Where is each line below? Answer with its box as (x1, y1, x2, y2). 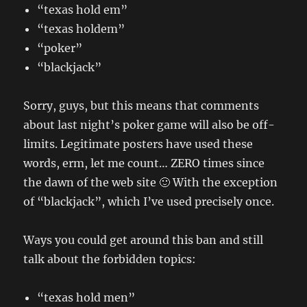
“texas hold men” (37, 291, 136, 304)
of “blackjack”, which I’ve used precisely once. (23, 195, 275, 208)
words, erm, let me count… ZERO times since (23, 156, 265, 170)
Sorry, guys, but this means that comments (23, 99, 260, 112)
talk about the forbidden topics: (23, 252, 197, 266)
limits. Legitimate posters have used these (23, 137, 254, 151)
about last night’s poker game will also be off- (23, 118, 275, 132)
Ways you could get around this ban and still (23, 233, 264, 247)
